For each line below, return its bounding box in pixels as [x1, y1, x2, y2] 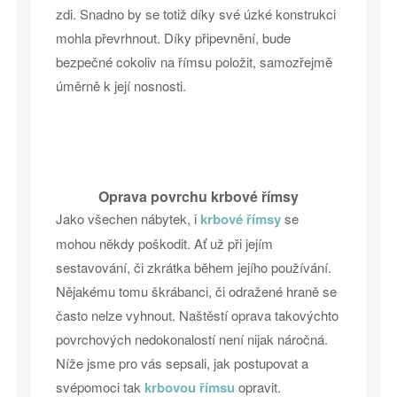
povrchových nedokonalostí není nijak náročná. [55, 330, 328, 349]
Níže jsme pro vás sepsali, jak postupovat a [55, 354, 308, 373]
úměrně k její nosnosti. [55, 76, 186, 96]
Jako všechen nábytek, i [55, 209, 200, 229]
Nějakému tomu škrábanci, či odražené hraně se [55, 282, 337, 301]
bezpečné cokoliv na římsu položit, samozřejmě [55, 52, 332, 72]
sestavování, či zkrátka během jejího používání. [55, 258, 331, 277]
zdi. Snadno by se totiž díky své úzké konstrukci [55, 4, 336, 24]
